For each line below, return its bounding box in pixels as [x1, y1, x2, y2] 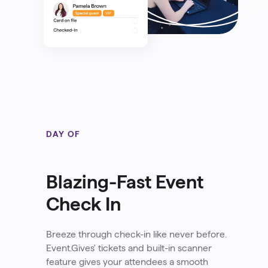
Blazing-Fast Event [45, 171, 203, 192]
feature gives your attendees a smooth [45, 256, 208, 267]
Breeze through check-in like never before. [45, 229, 227, 239]
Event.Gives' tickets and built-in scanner [45, 242, 212, 253]
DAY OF [45, 129, 81, 139]
